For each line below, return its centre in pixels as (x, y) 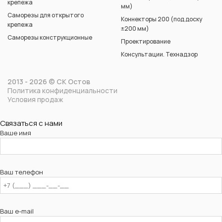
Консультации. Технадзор (159, 54)
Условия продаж (35, 99)
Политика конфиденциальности (62, 90)
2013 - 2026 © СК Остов (49, 81)
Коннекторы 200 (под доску (162, 19)
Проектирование (146, 41)
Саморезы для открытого (46, 15)
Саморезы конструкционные (50, 37)
